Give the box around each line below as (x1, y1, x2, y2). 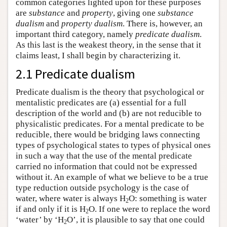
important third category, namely (16, 29, 135, 40)
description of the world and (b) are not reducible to (16, 108, 202, 119)
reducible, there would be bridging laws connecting (16, 130, 200, 140)
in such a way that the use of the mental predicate (16, 151, 192, 161)
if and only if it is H (16, 204, 86, 214)
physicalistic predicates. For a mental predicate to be (16, 119, 204, 129)
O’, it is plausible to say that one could (67, 215, 205, 225)
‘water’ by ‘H (16, 215, 64, 225)
